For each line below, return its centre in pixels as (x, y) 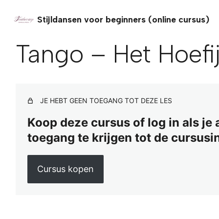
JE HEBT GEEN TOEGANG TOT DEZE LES (106, 100)
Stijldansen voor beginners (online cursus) (123, 19)
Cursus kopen (65, 169)
